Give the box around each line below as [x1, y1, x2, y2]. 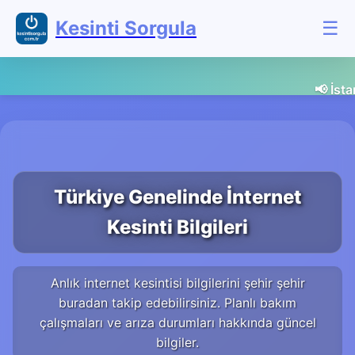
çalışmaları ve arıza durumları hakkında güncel [39, 315, 316, 331]
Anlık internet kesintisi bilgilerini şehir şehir [50, 275, 305, 292]
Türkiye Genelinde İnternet [53, 185, 302, 208]
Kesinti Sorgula [55, 17, 197, 40]
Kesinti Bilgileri [107, 215, 248, 239]
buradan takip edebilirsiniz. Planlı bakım [59, 295, 296, 311]
